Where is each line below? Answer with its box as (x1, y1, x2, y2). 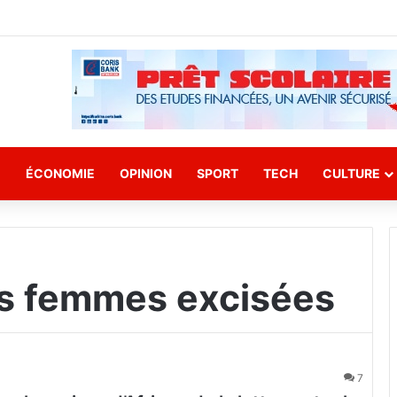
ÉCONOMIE (26, 166, 95, 181)
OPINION (120, 166, 172, 181)
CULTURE (323, 166, 380, 181)
